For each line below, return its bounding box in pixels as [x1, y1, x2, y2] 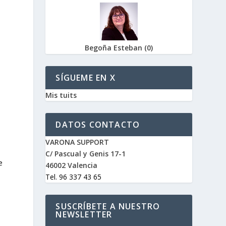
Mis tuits [45, 90, 77, 100]
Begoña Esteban [85, 42, 145, 52]
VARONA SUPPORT [45, 137, 109, 147]
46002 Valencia [45, 160, 98, 170]
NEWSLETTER [55, 208, 112, 220]
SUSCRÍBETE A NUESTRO [55, 200, 160, 212]
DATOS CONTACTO [55, 119, 140, 130]
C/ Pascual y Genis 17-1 [45, 148, 126, 158]
